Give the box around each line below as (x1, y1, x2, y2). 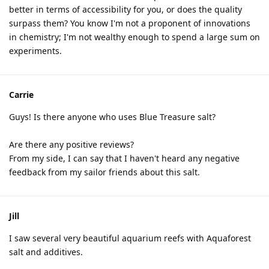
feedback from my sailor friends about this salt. (9, 166, 200, 178)
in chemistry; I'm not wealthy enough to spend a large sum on (9, 31, 260, 43)
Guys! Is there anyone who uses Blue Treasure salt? (9, 111, 216, 122)
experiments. (9, 45, 62, 56)
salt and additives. (9, 246, 83, 258)
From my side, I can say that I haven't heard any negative (9, 153, 240, 164)
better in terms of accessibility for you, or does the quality (9, 4, 242, 15)
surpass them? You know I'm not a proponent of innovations (9, 17, 250, 29)
